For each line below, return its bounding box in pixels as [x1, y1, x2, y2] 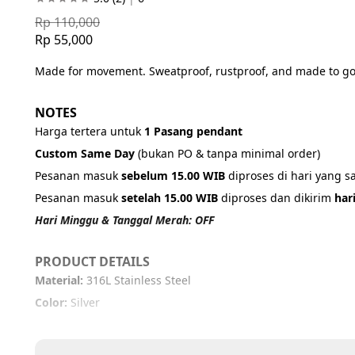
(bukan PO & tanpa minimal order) [138, 145, 320, 161]
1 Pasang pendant [144, 123, 242, 139]
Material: [35, 272, 86, 288]
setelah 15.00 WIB [121, 189, 218, 205]
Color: [35, 294, 71, 310]
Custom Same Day [35, 145, 138, 161]
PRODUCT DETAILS [35, 252, 150, 270]
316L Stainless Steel [86, 272, 191, 288]
